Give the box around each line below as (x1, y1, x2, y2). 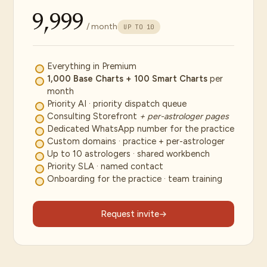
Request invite (100, 209, 159, 219)
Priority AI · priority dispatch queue (47, 98, 187, 109)
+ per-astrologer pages (139, 111, 229, 122)
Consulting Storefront (47, 111, 139, 122)
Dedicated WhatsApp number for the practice (47, 123, 234, 134)
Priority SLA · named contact (47, 161, 163, 172)
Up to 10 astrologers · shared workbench (47, 148, 210, 159)
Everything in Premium (47, 61, 136, 72)
